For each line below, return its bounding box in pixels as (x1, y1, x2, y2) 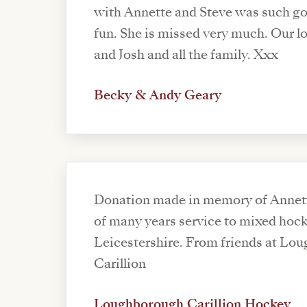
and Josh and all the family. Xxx (94, 46, 278, 64)
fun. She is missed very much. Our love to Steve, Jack (94, 25, 120, 43)
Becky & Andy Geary (94, 86, 221, 105)
